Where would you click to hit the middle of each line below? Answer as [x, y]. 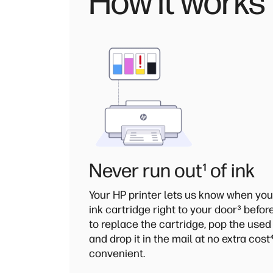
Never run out [146, 171]
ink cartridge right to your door [163, 210]
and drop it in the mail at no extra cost [179, 239]
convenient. [117, 253]
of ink [231, 171]
